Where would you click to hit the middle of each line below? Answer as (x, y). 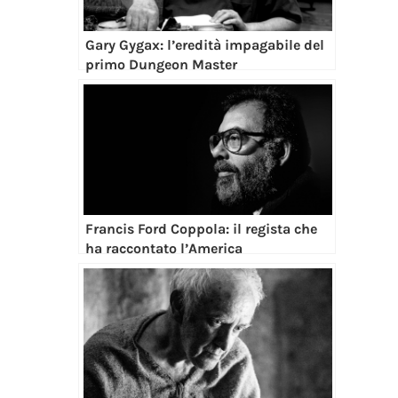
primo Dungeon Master (161, 65)
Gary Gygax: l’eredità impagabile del (204, 45)
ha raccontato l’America (163, 249)
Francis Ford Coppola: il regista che (201, 229)
